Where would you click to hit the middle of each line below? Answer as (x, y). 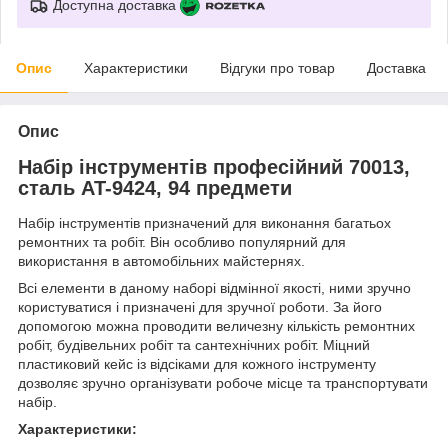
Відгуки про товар (277, 67)
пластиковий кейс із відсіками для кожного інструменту (197, 364)
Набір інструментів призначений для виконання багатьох (204, 223)
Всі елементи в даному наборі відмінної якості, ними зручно (214, 288)
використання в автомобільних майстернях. (161, 261)
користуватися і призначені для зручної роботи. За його (200, 307)
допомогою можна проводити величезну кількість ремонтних (216, 326)
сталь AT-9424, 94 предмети (155, 187)
